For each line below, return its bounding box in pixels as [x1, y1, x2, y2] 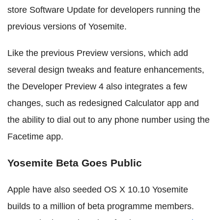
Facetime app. [7, 131, 63, 141]
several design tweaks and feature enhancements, [7, 64, 204, 75]
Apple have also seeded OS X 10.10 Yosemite [7, 184, 188, 194]
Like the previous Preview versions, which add [7, 48, 188, 58]
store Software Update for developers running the [7, 4, 200, 15]
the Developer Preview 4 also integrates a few [7, 81, 187, 91]
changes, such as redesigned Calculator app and [7, 98, 199, 108]
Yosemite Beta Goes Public [7, 157, 142, 168]
